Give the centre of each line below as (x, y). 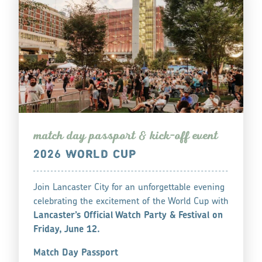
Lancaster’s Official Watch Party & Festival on (128, 216)
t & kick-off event (174, 135)
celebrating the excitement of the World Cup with (131, 201)
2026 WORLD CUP (85, 154)
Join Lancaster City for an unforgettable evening (129, 187)
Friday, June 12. (66, 230)
